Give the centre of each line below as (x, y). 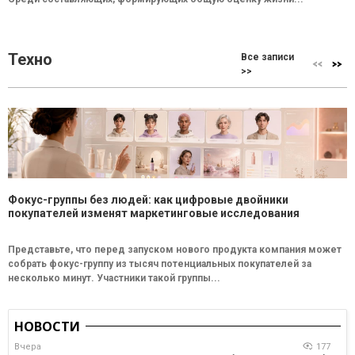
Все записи (268, 57)
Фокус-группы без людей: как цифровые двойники (148, 199)
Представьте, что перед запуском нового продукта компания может (175, 249)
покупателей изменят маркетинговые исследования (154, 213)
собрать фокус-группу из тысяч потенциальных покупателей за (160, 263)
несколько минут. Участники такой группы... (114, 278)
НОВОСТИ (47, 326)
